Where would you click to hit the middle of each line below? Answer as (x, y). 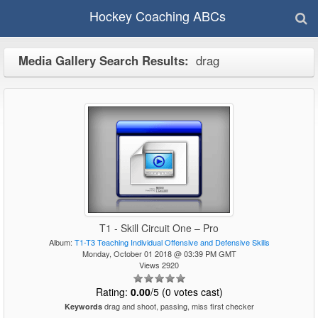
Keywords (83, 306)
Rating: (113, 292)
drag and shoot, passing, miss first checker (178, 306)
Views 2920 (159, 265)
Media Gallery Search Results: (104, 60)
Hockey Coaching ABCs (157, 16)
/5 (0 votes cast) (186, 292)
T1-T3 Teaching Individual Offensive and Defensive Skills (172, 242)
